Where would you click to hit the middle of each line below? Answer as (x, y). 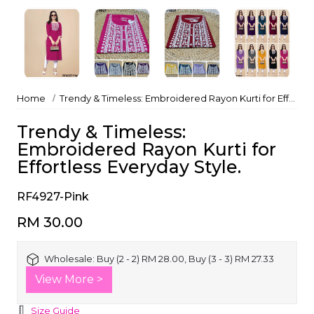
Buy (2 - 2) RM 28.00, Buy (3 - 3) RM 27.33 (185, 258)
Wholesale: (70, 258)
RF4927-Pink (53, 196)
